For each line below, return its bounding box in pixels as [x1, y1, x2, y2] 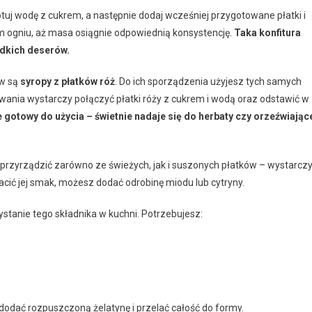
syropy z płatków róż [20, 75, 115, 87]
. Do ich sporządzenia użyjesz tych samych [115, 75, 302, 87]
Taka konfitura [234, 26, 301, 38]
